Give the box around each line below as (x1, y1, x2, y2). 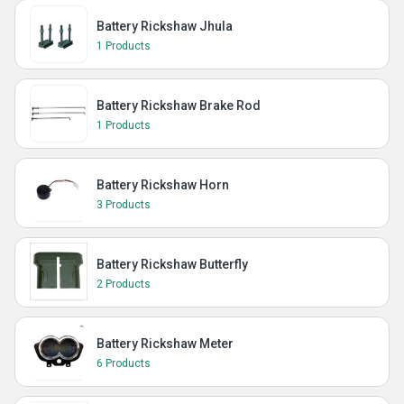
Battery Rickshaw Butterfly (96, 257, 248, 271)
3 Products (96, 198, 151, 211)
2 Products (96, 278, 151, 290)
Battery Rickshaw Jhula (96, 19, 233, 33)
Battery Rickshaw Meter (96, 336, 234, 351)
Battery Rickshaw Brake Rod (96, 98, 261, 113)
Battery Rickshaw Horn (96, 178, 229, 192)
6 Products (96, 357, 151, 370)
